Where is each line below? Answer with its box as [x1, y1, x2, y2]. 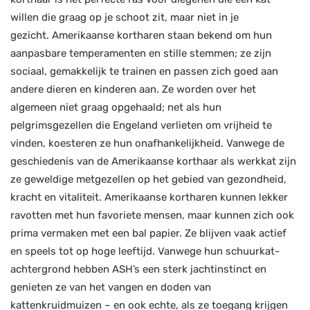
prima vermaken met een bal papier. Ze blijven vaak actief [10, 227, 286, 239]
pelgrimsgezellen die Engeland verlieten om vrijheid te [10, 119, 272, 131]
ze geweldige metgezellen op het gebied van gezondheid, [10, 173, 286, 185]
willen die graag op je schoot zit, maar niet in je [10, 11, 239, 24]
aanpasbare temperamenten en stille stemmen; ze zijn [10, 47, 271, 60]
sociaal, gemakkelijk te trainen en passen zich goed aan [10, 65, 278, 77]
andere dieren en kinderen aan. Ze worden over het [10, 83, 256, 95]
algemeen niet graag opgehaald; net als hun [10, 101, 221, 113]
